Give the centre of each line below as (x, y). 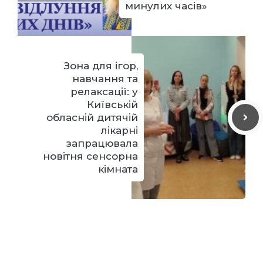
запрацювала (102, 144)
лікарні (119, 131)
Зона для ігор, (101, 66)
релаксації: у (104, 92)
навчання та (105, 79)
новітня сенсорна (90, 156)
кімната (118, 169)
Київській (112, 105)
